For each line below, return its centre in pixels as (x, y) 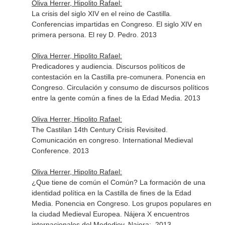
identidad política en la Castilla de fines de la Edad (111, 193)
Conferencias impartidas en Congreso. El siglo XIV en (117, 24)
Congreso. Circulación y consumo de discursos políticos (120, 87)
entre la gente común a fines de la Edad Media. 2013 (116, 98)
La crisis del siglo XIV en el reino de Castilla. (101, 14)
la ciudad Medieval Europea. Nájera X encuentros (110, 214)
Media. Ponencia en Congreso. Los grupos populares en (121, 203)
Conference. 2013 (60, 151)
